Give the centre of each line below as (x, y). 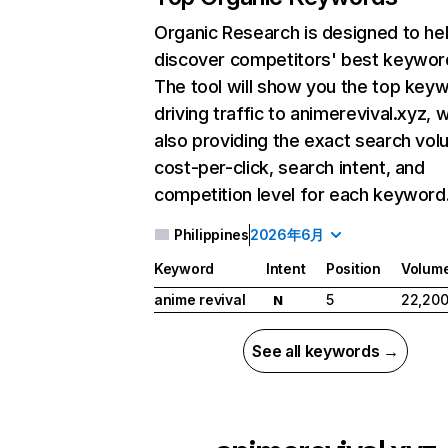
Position (353, 269)
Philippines (211, 234)
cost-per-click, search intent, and (289, 167)
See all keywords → (325, 351)
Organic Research (227, 32)
